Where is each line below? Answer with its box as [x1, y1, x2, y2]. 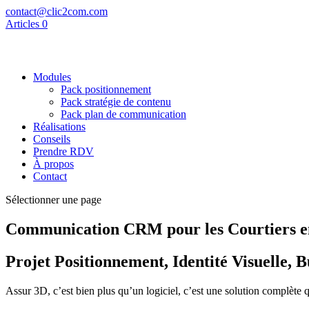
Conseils [33, 133, 70, 145]
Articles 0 [6, 18, 48, 30]
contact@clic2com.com [6, 6, 108, 17]
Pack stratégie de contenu [61, 96, 171, 108]
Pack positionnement [61, 83, 151, 95]
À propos [33, 158, 74, 170]
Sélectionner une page [6, 194, 101, 206]
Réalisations [33, 121, 86, 132]
